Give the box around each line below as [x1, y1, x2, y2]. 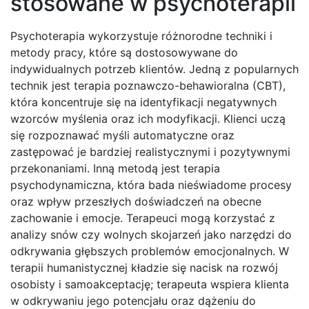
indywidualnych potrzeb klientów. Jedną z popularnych [10, 62, 299, 77]
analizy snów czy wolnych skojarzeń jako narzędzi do [10, 228, 292, 242]
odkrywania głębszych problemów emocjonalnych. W [10, 244, 289, 259]
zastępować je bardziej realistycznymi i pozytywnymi [10, 145, 290, 159]
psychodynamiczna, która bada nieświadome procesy [10, 178, 292, 192]
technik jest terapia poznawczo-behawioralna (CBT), [10, 79, 286, 93]
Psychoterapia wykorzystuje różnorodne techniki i [10, 29, 272, 43]
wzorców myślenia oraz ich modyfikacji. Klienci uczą [10, 112, 286, 126]
